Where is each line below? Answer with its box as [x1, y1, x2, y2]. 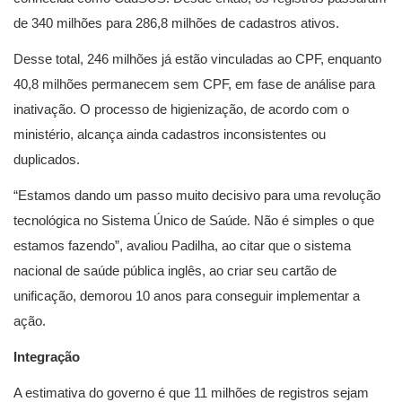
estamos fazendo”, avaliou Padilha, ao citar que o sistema [13, 238, 351, 253]
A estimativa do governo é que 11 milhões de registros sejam [13, 385, 369, 400]
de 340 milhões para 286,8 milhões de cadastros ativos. [13, 15, 339, 31]
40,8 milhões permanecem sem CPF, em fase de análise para [13, 76, 375, 92]
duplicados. [13, 152, 80, 167]
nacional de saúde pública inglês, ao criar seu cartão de [13, 263, 336, 278]
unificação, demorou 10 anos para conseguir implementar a [13, 288, 360, 303]
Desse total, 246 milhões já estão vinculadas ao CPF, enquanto [13, 51, 381, 66]
